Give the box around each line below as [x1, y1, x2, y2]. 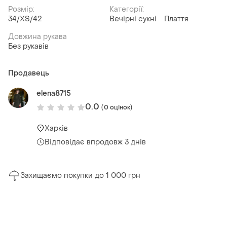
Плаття [164, 14, 188, 24]
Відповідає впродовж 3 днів [45, 137, 146, 147]
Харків [45, 123, 68, 133]
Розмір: [8, 5, 34, 15]
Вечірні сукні [109, 14, 157, 24]
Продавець [8, 68, 49, 79]
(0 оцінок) [101, 103, 133, 111]
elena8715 [36, 89, 71, 99]
